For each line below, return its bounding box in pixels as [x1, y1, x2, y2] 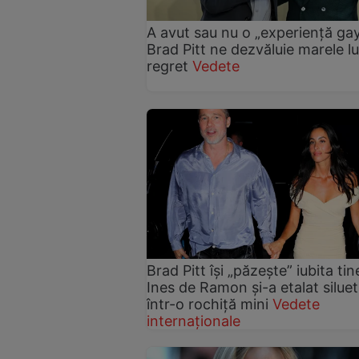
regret [147, 58, 188, 75]
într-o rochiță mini [147, 296, 268, 313]
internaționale [147, 313, 240, 329]
